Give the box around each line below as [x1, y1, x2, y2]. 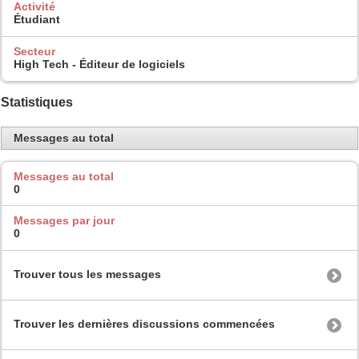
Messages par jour [14, 214, 115, 228]
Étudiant [14, 13, 60, 26]
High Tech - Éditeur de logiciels [14, 58, 185, 71]
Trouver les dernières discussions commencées [14, 317, 275, 330]
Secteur [14, 45, 55, 58]
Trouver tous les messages [14, 267, 161, 280]
